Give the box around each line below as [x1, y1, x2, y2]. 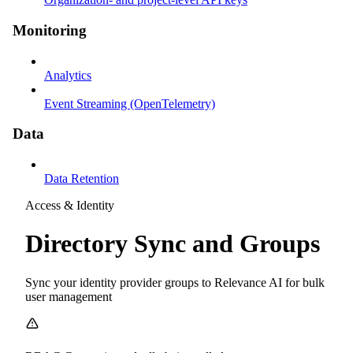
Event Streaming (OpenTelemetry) [44, 96, 215, 110]
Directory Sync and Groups [25, 229, 320, 258]
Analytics [44, 68, 91, 82]
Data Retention [44, 172, 119, 185]
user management [25, 289, 112, 303]
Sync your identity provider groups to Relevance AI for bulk [25, 275, 325, 289]
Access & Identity [25, 199, 114, 212]
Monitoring [13, 21, 87, 39]
